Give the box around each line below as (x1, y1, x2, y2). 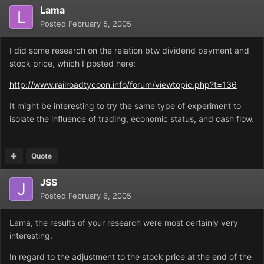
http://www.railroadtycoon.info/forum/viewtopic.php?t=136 (9, 80, 237, 90)
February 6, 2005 (68, 191, 131, 201)
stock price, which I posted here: (9, 58, 136, 69)
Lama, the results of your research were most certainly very (9, 217, 238, 228)
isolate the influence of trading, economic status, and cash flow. (9, 114, 254, 124)
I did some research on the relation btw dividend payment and (9, 45, 249, 56)
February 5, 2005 (68, 19, 131, 29)
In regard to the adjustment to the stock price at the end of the (9, 252, 252, 262)
